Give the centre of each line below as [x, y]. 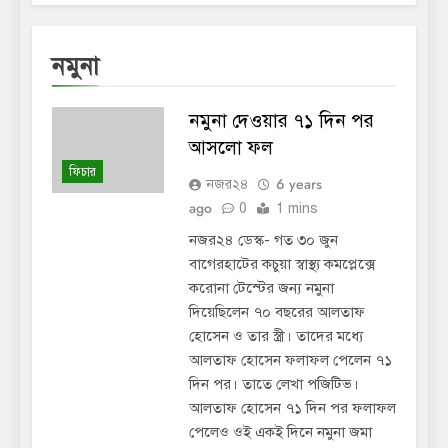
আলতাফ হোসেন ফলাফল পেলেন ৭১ [290, 360]
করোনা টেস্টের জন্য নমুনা [261, 288]
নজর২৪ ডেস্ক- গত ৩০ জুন [263, 240]
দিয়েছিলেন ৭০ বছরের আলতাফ [276, 312]
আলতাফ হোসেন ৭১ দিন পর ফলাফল [292, 408]
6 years [298, 184]
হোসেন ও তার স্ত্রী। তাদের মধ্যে [275, 336]
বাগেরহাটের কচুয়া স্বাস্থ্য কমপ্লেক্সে [281, 264]
